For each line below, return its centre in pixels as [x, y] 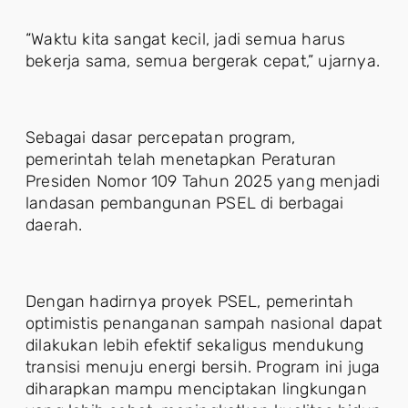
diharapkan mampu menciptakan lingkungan [196, 389]
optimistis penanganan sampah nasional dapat [204, 323]
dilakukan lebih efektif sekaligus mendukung [195, 345]
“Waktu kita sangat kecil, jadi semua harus [186, 39]
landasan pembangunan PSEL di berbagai [185, 203]
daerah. [54, 225]
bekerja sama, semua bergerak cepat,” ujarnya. [203, 61]
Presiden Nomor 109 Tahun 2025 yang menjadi [203, 181]
